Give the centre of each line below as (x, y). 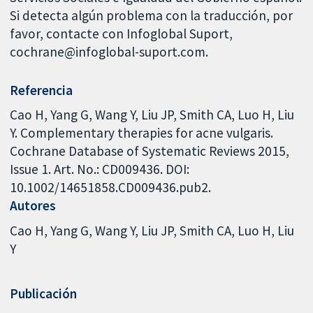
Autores (33, 206)
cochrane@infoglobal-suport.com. (109, 52)
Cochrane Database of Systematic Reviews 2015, (150, 151)
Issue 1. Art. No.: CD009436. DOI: (100, 169)
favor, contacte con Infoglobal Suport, (122, 34)
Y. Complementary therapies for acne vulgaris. (142, 133)
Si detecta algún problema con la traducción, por (152, 16)
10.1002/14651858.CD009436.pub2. (111, 188)
